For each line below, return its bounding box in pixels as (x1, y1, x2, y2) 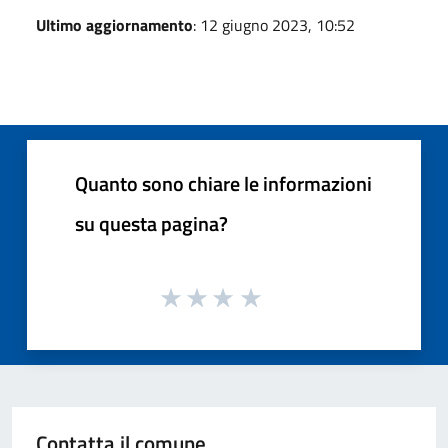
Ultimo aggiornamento (36, 12, 193, 37)
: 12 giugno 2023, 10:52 (193, 12, 355, 37)
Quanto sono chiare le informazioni (75, 167, 372, 199)
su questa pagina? (75, 207, 228, 239)
